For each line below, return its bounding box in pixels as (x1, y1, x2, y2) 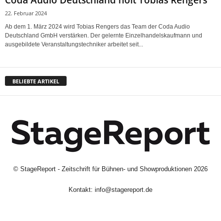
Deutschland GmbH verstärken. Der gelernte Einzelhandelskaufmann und (5, 32, 202, 39)
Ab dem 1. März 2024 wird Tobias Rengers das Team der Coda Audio (5, 23, 190, 31)
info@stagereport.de (95, 186, 152, 194)
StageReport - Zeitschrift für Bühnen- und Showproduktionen (20, 165, 192, 173)
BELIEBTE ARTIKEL (12, 77, 59, 85)
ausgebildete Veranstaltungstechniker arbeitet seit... (5, 41, 143, 48)
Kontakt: (69, 186, 95, 194)
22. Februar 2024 (5, 9, 47, 17)
